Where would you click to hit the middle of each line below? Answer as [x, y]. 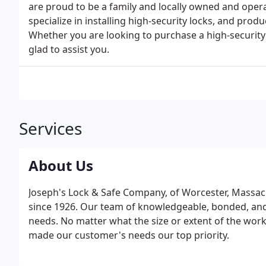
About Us [61, 165]
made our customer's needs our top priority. [129, 235]
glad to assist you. [69, 49]
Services [50, 128]
